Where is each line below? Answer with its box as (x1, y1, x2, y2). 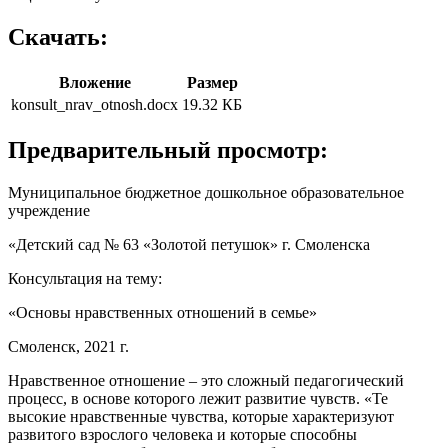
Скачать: (8, 24, 108, 51)
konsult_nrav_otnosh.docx (11, 96, 178, 114)
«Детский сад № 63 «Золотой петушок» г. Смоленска (8, 236, 370, 254)
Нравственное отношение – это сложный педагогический (8, 372, 404, 390)
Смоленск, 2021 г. (8, 338, 129, 356)
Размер (186, 74, 238, 92)
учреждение (8, 202, 90, 220)
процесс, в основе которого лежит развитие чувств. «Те (8, 390, 388, 408)
